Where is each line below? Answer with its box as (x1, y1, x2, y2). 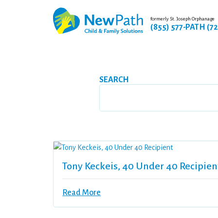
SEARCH (99, 75, 129, 84)
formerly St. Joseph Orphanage (150, 16, 215, 21)
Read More (62, 188, 101, 198)
